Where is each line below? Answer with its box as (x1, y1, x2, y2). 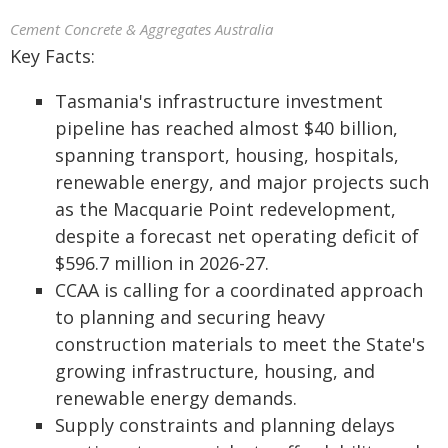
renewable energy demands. (55, 386, 297, 410)
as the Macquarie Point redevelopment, (55, 197, 396, 221)
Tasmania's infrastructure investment (55, 89, 383, 113)
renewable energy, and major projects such (55, 170, 429, 194)
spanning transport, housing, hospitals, (55, 143, 399, 167)
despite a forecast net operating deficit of (55, 224, 419, 248)
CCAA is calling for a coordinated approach (55, 278, 423, 302)
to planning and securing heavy (55, 305, 325, 329)
